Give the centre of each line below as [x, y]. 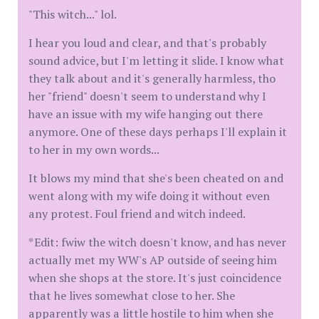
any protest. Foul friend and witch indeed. [137, 214]
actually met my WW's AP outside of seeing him [153, 260]
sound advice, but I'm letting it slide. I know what [156, 61]
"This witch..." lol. [73, 15]
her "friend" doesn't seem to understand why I [147, 96]
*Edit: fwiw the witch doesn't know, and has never [157, 242]
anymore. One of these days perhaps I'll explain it [158, 132]
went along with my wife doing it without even [149, 196]
